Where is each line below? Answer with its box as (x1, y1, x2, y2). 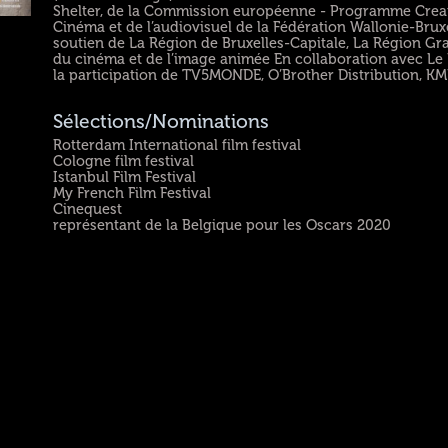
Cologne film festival (53, 152, 195, 169)
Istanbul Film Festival (53, 168, 197, 185)
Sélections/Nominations (53, 111, 270, 134)
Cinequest (53, 200, 123, 217)
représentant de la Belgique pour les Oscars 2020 (53, 216, 392, 233)
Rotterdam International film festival (53, 136, 302, 153)
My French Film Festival (53, 184, 212, 201)
